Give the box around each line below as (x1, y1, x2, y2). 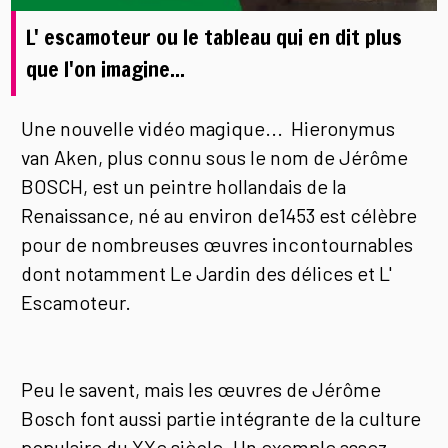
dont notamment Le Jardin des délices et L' (21, 260, 393, 285)
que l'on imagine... (26, 54, 186, 85)
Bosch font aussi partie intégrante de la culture (21, 405, 422, 430)
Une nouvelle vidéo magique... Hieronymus (21, 115, 396, 140)
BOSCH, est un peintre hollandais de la (21, 173, 347, 198)
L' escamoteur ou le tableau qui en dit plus (26, 22, 403, 53)
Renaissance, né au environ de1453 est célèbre (21, 202, 418, 227)
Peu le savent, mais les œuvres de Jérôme (21, 376, 382, 401)
